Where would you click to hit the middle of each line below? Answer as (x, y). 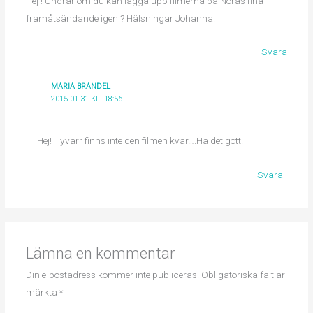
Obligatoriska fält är (243, 275)
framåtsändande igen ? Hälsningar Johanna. (120, 18)
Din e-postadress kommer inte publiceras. (112, 275)
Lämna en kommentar (100, 254)
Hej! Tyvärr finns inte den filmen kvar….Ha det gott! (140, 141)
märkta (42, 292)
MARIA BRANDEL (81, 86)
